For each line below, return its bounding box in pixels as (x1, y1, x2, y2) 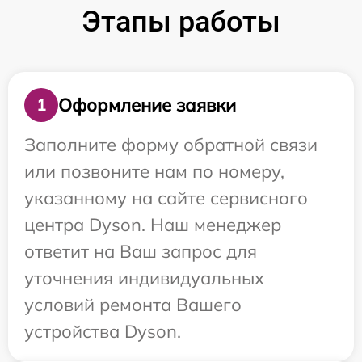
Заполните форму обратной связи (24, 133, 318, 156)
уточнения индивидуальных (24, 267, 264, 289)
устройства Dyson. (24, 320, 181, 343)
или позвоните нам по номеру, (24, 160, 284, 183)
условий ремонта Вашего (24, 293, 242, 316)
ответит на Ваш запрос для (24, 240, 257, 263)
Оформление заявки (58, 93, 236, 116)
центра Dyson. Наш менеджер (24, 213, 281, 236)
